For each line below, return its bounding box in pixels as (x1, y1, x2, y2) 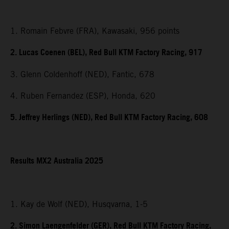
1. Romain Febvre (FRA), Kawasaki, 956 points (10, 26, 179, 36)
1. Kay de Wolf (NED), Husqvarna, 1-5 (10, 199, 148, 210)
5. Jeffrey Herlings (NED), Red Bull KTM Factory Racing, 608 (10, 110, 208, 126)
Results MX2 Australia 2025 (10, 153, 103, 170)
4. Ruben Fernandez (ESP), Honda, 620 (10, 91, 155, 101)
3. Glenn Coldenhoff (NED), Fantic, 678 (10, 70, 154, 80)
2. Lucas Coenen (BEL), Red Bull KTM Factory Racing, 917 (10, 45, 202, 61)
